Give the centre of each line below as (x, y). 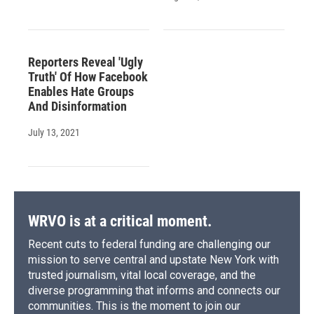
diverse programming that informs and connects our (154, 290)
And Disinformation (77, 106)
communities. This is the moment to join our (134, 306)
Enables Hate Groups (81, 91)
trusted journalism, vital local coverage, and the (142, 275)
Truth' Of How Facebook (88, 76)
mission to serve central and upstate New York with (153, 259)
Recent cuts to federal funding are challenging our (149, 244)
